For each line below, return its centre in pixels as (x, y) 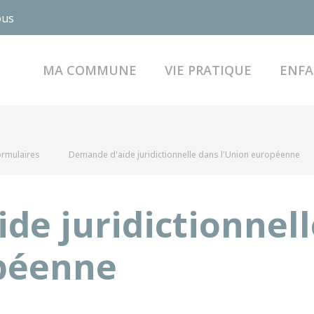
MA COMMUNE (89, 70)
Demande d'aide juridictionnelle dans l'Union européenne (184, 155)
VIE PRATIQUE (208, 70)
